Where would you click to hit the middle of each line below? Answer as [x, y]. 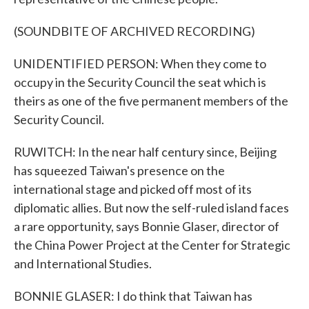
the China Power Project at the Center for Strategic [152, 245]
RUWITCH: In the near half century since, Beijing [145, 152]
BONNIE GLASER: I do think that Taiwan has [133, 296]
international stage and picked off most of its [133, 189]
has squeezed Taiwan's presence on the [119, 170]
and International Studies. [83, 263]
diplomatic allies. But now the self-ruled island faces [151, 208]
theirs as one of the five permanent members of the [151, 101]
